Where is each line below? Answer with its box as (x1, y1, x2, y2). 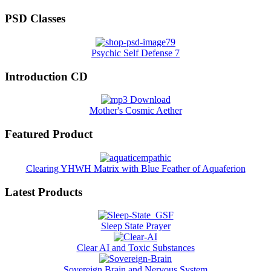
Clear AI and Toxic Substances (76, 243, 195, 253)
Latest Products (5, 185, 82, 198)
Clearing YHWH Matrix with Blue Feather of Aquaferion (25, 163, 246, 174)
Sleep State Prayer (100, 221, 171, 232)
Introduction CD (5, 70, 88, 83)
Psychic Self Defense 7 (91, 48, 180, 58)
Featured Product (5, 128, 93, 141)
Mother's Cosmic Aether (89, 105, 182, 116)
